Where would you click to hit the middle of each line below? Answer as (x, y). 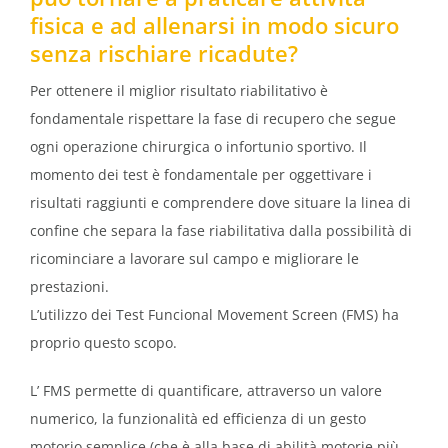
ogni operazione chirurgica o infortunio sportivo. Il (198, 146)
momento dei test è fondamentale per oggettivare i (201, 174)
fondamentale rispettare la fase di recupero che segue (213, 118)
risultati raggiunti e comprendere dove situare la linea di (220, 202)
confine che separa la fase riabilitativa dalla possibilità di (221, 230)
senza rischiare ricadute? (164, 52)
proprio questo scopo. (103, 342)
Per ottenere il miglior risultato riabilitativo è (179, 90)
